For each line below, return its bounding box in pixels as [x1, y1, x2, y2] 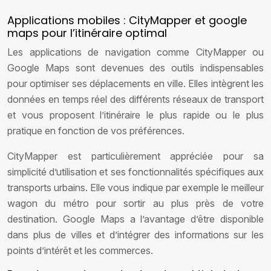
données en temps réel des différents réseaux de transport [7, 93, 264, 105]
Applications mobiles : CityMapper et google [7, 13, 247, 28]
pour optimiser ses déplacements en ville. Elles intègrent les [7, 77, 264, 90]
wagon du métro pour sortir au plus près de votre [7, 197, 264, 209]
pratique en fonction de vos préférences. [7, 125, 184, 137]
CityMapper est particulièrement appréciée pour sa [7, 150, 264, 162]
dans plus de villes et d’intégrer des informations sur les [7, 229, 264, 241]
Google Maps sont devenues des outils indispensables [7, 62, 264, 74]
